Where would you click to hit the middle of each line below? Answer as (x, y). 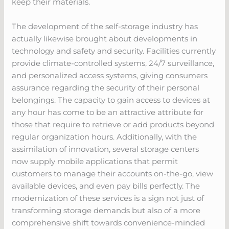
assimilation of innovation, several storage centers (106, 149)
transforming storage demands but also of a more (106, 210)
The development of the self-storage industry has (105, 26)
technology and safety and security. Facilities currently (114, 51)
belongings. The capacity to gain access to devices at (111, 100)
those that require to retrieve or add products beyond (113, 124)
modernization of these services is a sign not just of (108, 198)
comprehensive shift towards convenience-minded (109, 222)
